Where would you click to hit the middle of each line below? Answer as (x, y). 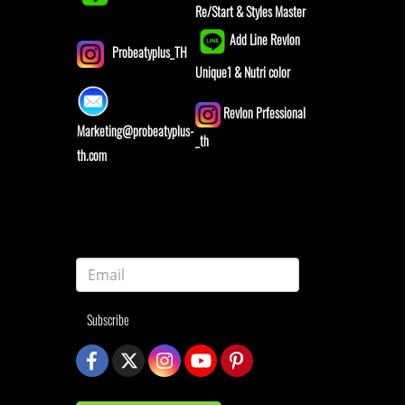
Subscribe (108, 320)
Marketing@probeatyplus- (135, 130)
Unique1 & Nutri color (242, 71)
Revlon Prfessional (263, 112)
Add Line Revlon (264, 39)
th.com (91, 155)
